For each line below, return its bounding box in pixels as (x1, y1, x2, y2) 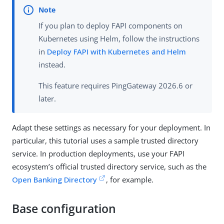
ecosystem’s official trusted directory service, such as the (12, 161, 206, 172)
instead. (38, 59, 65, 70)
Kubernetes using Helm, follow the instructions (38, 33, 199, 44)
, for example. (106, 174, 154, 185)
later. (38, 93, 56, 104)
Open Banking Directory (12, 174, 97, 185)
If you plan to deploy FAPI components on (38, 20, 182, 31)
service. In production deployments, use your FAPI (12, 148, 184, 159)
